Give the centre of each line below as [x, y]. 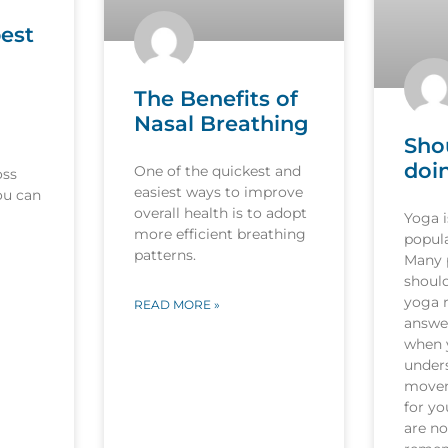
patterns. [164, 255]
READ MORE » [176, 305]
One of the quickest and [217, 171]
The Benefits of [215, 99]
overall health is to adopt [220, 213]
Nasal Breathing [221, 124]
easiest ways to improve [218, 192]
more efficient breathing [219, 234]
